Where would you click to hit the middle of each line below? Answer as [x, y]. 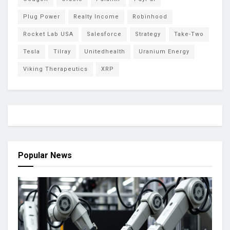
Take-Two [189, 34]
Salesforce [104, 34]
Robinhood [150, 16]
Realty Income [96, 16]
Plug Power [42, 16]
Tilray [62, 51]
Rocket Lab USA [48, 34]
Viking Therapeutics [55, 69]
